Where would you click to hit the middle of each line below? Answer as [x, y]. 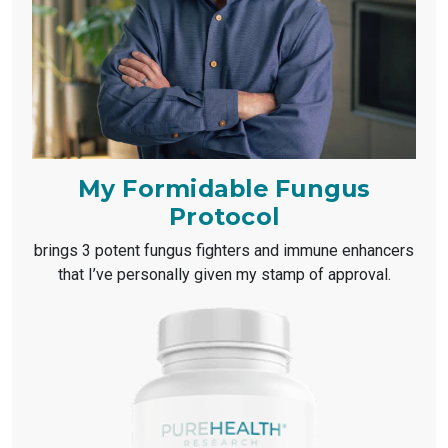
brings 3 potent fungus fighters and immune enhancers [224, 250]
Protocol [224, 216]
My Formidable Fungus [224, 188]
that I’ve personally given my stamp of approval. [224, 274]
